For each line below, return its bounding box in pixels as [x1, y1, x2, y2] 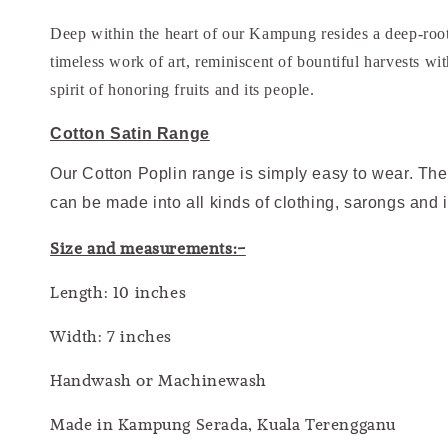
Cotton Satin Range [50, 125, 210, 142]
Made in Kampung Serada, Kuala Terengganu [50, 413, 396, 434]
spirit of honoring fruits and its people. [50, 81, 315, 98]
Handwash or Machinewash [50, 369, 267, 390]
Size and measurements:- [50, 237, 246, 258]
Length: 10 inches [50, 281, 187, 302]
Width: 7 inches [50, 325, 172, 346]
